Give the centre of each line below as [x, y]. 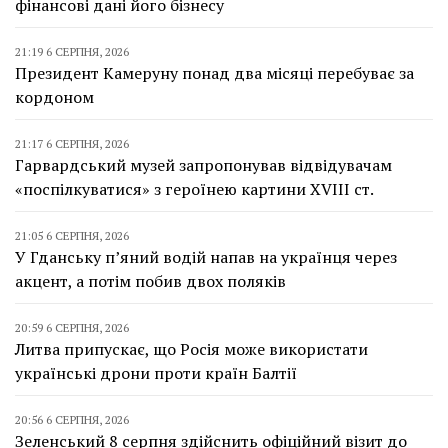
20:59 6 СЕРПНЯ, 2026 [72, 327]
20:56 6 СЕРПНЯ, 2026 [72, 419]
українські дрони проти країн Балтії [156, 372]
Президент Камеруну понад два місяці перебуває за [214, 72]
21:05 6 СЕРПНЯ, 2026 [72, 235]
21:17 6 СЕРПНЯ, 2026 [72, 143]
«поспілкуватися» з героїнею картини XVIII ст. [194, 188]
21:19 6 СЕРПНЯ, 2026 [72, 51]
